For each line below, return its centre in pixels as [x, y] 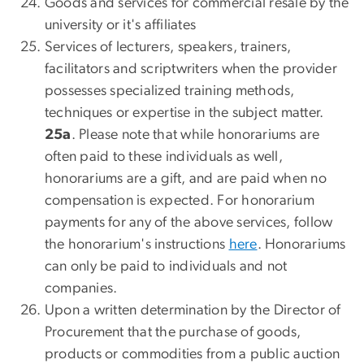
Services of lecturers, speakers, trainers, [168, 48]
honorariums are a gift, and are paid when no [186, 179]
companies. [81, 289]
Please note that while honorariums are [199, 135]
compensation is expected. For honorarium [180, 201]
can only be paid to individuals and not [166, 267]
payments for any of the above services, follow [189, 223]
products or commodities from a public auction [193, 355]
